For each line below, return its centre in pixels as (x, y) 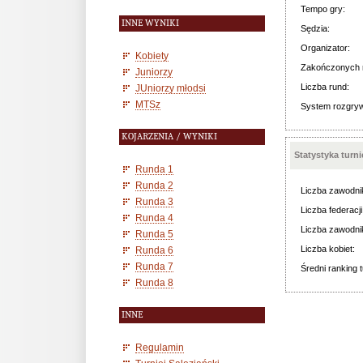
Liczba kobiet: (328, 249)
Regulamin (160, 347)
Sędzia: (315, 28)
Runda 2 (154, 185)
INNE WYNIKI (150, 23)
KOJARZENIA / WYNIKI (169, 137)
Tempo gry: (323, 9)
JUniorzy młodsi (171, 88)
